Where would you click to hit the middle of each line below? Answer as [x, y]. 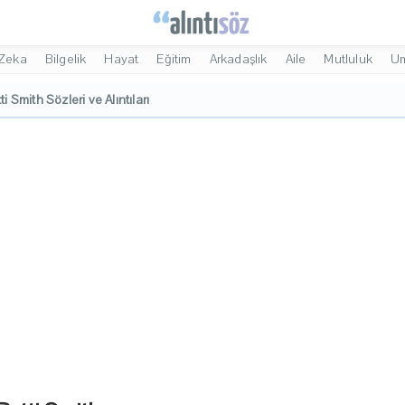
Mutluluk [348, 59]
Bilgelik [66, 59]
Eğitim [174, 59]
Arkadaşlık [238, 59]
